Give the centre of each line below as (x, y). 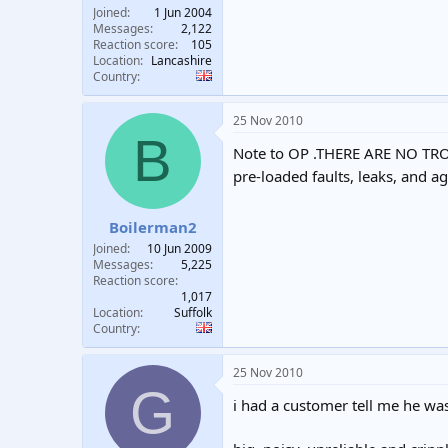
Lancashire (181, 60)
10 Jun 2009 (179, 248)
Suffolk (193, 312)
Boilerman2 (152, 226)
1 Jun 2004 (183, 12)
